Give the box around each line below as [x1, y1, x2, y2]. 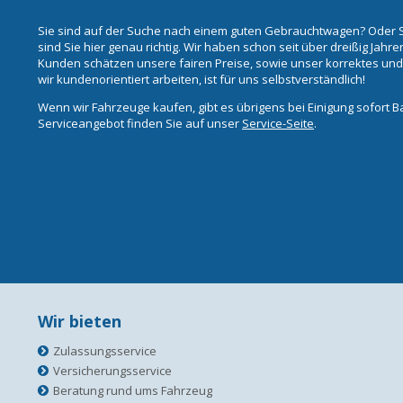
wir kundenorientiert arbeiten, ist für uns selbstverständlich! [38, 70, 365, 87]
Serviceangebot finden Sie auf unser [38, 114, 242, 131]
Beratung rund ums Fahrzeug [53, 381, 212, 399]
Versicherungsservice [53, 362, 172, 379]
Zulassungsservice [53, 342, 157, 359]
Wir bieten [38, 309, 121, 332]
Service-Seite [242, 114, 314, 131]
